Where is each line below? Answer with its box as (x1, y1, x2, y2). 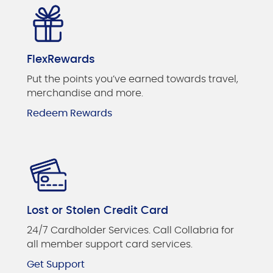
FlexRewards (27, 54, 95, 66)
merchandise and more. (27, 88, 143, 99)
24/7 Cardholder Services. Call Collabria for (27, 225, 234, 235)
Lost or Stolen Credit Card (27, 205, 168, 216)
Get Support (27, 259, 85, 269)
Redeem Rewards (27, 108, 112, 119)
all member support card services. (27, 239, 193, 249)
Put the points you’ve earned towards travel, (27, 74, 238, 85)
